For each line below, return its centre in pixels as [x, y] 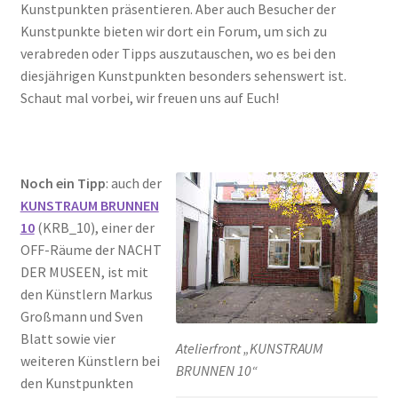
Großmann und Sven [81, 316]
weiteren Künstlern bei [90, 360]
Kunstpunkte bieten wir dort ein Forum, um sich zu [173, 32]
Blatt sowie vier [68, 338]
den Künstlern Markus [86, 294]
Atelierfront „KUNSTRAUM [250, 348]
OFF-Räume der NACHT [91, 249]
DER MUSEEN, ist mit [84, 271]
